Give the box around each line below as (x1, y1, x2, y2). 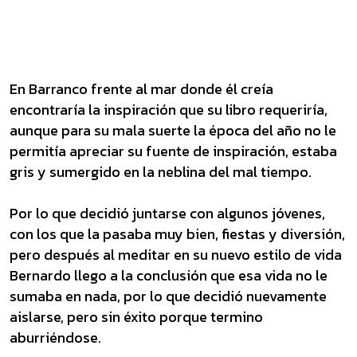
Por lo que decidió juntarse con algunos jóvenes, (10, 202, 325, 224)
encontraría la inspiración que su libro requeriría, (10, 99, 328, 120)
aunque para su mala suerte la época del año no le (10, 120, 336, 141)
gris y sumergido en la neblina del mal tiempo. (10, 161, 312, 182)
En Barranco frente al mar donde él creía (10, 78, 273, 100)
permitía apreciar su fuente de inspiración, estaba (10, 140, 337, 162)
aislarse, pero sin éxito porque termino (10, 306, 263, 328)
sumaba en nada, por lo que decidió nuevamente (10, 285, 327, 307)
